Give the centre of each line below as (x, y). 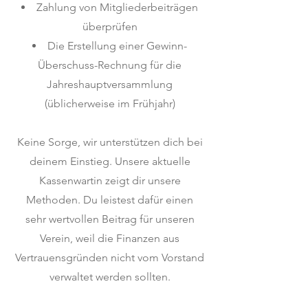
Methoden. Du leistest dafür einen (110, 200)
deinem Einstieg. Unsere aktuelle (110, 161)
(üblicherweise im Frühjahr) (110, 103)
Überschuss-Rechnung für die (110, 65)
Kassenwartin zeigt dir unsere (110, 180)
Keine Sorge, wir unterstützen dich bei (110, 142)
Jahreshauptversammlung (110, 84)
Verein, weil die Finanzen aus (110, 238)
